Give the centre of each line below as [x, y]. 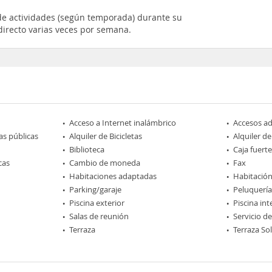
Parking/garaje [96, 189]
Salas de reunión [99, 216]
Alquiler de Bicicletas [106, 136]
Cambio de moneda [105, 162]
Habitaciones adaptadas [113, 176]
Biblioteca [87, 149]
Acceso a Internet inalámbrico [123, 122]
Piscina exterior [97, 202]
